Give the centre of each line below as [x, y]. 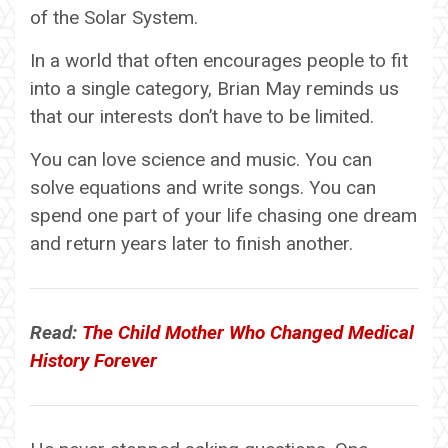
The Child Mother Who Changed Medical [248, 332]
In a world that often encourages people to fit [219, 60]
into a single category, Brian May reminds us [214, 88]
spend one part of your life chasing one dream [223, 215]
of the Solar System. [114, 17]
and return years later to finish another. [191, 243]
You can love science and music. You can [201, 159]
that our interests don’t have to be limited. [202, 116]
